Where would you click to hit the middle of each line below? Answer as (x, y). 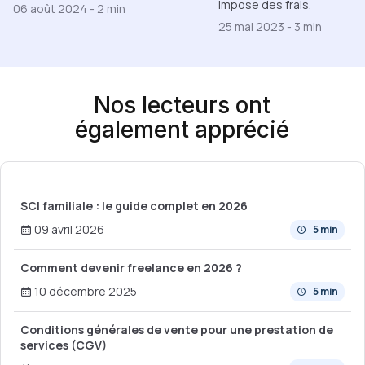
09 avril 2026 (68, 230)
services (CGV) (64, 345)
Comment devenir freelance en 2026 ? (131, 267)
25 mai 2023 (253, 26)
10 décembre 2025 (84, 292)
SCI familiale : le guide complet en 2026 (134, 205)
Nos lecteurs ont (182, 105)
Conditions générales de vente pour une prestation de (177, 329)
